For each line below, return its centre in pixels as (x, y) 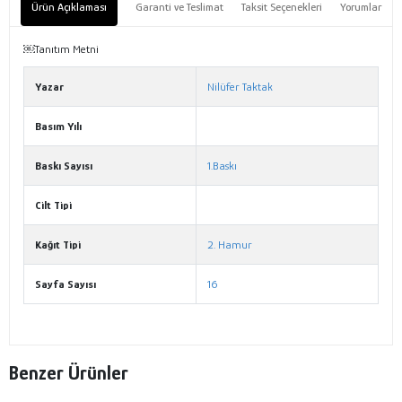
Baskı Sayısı (64, 166)
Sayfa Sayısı (66, 284)
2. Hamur (230, 245)
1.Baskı (222, 166)
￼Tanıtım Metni (61, 49)
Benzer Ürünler (69, 372)
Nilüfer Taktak (240, 87)
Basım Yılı (58, 127)
